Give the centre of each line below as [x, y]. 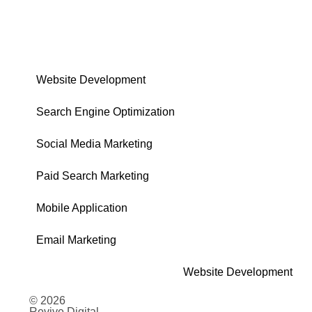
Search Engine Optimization [106, 112]
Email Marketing [76, 240]
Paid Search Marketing [93, 176]
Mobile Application [82, 208]
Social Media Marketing [94, 144]
